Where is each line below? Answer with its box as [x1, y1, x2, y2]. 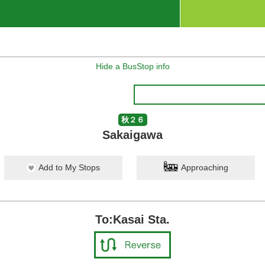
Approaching [181, 163, 228, 172]
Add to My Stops [38, 163, 100, 172]
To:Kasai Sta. [95, 213, 170, 226]
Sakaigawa [102, 128, 163, 141]
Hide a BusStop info [95, 62, 170, 71]
